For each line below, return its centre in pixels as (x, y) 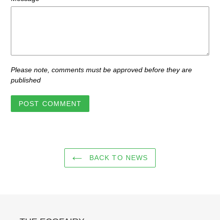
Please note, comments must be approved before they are (101, 70)
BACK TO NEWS (117, 158)
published (26, 80)
